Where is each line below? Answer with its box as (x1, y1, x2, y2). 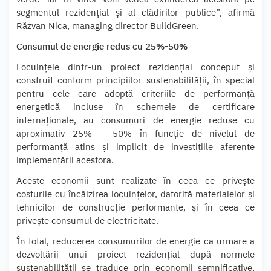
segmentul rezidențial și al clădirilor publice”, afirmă (16, 6, 255, 18)
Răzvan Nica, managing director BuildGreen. (16, 19, 199, 31)
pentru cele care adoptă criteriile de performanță (16, 87, 255, 99)
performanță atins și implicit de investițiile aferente (16, 140, 255, 152)
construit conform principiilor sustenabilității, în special (16, 74, 255, 86)
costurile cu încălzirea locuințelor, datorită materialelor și (16, 188, 255, 200)
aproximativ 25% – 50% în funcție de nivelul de (16, 127, 255, 139)
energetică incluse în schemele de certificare (16, 100, 255, 113)
